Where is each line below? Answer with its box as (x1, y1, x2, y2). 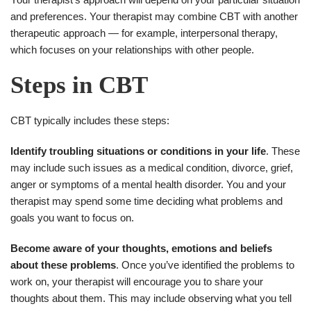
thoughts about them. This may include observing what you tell (10, 292, 292, 304)
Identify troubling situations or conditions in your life (10, 144, 266, 157)
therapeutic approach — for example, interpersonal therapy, (10, 26, 278, 39)
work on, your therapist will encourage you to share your (10, 275, 263, 287)
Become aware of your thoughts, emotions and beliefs (10, 242, 272, 254)
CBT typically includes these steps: (10, 114, 169, 126)
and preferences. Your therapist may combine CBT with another (10, 10, 298, 22)
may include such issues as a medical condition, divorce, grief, (10, 161, 293, 174)
